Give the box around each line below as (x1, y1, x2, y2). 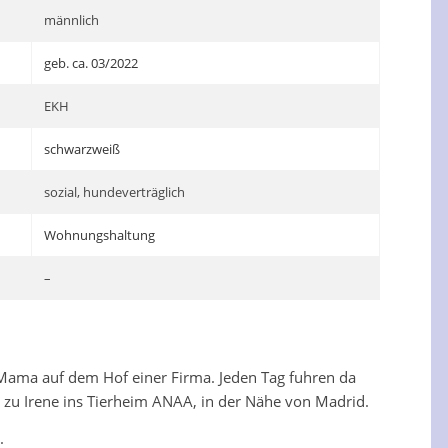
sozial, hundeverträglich (44, 183, 186, 201)
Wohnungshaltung (44, 226, 156, 244)
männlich (44, 11, 100, 29)
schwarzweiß (44, 140, 121, 158)
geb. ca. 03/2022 (44, 54, 139, 72)
